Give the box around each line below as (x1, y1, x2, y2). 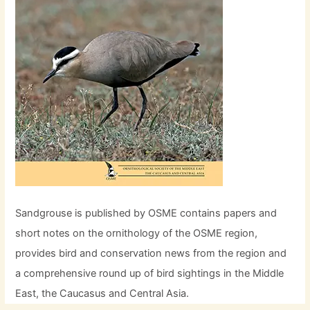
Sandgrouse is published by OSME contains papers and (15, 207, 277, 220)
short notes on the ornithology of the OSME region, (15, 227, 258, 240)
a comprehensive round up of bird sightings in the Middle (15, 267, 284, 280)
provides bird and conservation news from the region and (15, 247, 287, 260)
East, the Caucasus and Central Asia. (15, 287, 190, 300)
